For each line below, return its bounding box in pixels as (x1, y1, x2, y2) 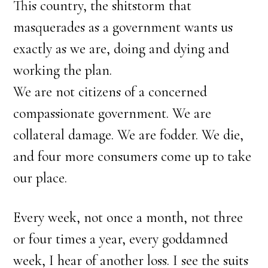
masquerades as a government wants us (13, 19, 233, 36)
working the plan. (13, 62, 112, 79)
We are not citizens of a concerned (13, 83, 208, 100)
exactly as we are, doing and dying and (13, 40, 230, 57)
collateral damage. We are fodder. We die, (13, 126, 244, 144)
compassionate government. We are (13, 105, 212, 122)
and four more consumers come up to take (13, 148, 252, 165)
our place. (13, 169, 68, 187)
